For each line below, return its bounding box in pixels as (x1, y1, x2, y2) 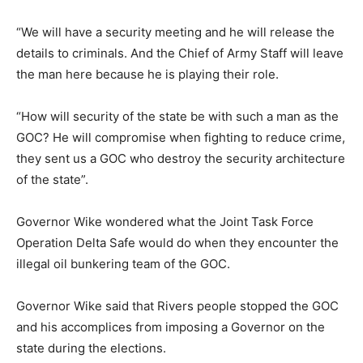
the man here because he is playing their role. (16, 66, 279, 82)
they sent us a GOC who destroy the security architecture (16, 150, 345, 166)
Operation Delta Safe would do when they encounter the (16, 234, 339, 250)
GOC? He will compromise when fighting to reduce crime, (16, 129, 345, 145)
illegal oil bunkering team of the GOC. (16, 255, 230, 271)
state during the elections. (16, 340, 166, 356)
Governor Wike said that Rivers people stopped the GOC (16, 297, 339, 314)
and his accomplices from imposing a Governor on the (16, 318, 325, 335)
